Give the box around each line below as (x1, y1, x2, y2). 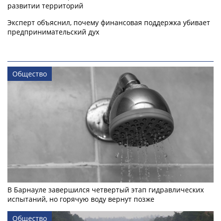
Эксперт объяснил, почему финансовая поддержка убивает (7, 18, 210, 28)
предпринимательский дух (7, 27, 99, 37)
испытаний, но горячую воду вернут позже (7, 194, 154, 204)
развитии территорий (7, 1, 83, 11)
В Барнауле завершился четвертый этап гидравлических (7, 185, 204, 195)
